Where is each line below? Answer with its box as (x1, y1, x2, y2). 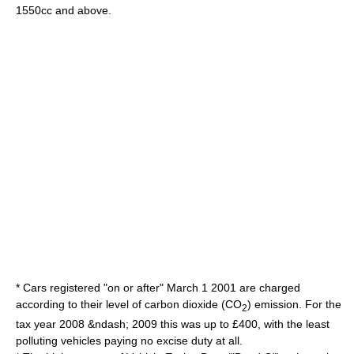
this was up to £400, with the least (157, 317, 330, 330)
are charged (236, 281, 300, 294)
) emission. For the (247, 298, 341, 311)
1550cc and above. (16, 4, 111, 17)
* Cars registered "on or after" (16, 281, 167, 294)
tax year (16, 317, 59, 330)
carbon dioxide (145, 298, 218, 311)
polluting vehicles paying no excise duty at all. (16, 333, 243, 347)
